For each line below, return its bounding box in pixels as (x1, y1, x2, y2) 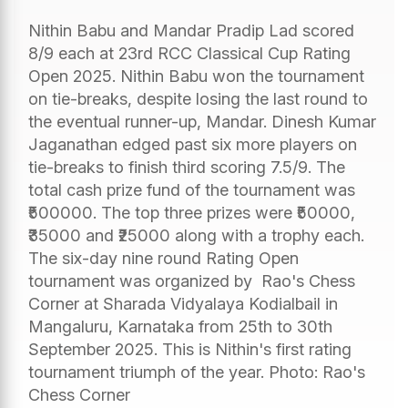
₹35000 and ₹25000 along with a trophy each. (28, 225, 364, 245)
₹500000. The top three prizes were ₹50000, (28, 202, 355, 222)
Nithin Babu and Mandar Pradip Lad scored (28, 20, 354, 40)
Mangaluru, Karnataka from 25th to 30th (28, 316, 332, 336)
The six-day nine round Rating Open (28, 248, 299, 268)
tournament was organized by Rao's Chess (28, 270, 355, 291)
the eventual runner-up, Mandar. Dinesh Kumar (28, 111, 376, 131)
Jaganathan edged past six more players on (28, 134, 357, 154)
